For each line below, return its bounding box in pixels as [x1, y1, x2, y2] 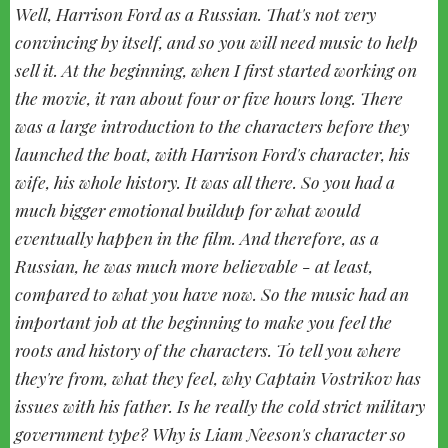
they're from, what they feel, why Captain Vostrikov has [15, 365, 421, 389]
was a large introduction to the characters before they [15, 113, 409, 137]
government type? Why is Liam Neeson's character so [15, 421, 406, 445]
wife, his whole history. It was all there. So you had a [15, 169, 395, 193]
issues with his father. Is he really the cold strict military [15, 393, 425, 417]
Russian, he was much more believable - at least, [15, 253, 373, 277]
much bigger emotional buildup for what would [15, 197, 360, 221]
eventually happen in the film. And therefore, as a [15, 225, 379, 249]
